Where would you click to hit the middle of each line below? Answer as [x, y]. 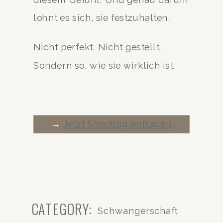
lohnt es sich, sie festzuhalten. [102, 18]
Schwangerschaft [138, 211]
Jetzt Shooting [97, 123]
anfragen [151, 123]
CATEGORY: [62, 208]
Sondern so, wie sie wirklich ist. [105, 65]
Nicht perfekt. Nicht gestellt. [98, 47]
